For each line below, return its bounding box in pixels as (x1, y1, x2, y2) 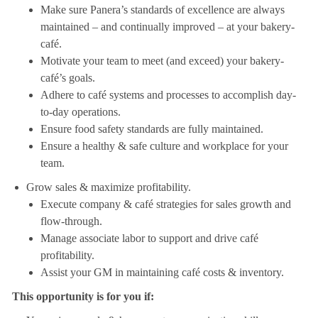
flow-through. (40, 215, 102, 228)
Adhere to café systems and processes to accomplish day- (40, 89, 296, 102)
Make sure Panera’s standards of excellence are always (40, 4, 285, 16)
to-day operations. (40, 106, 124, 119)
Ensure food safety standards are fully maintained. (40, 123, 263, 136)
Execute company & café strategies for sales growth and (40, 198, 291, 211)
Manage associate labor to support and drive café (40, 232, 258, 245)
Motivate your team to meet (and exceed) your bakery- (40, 55, 284, 67)
